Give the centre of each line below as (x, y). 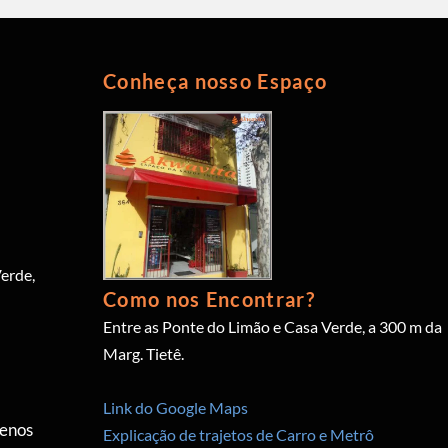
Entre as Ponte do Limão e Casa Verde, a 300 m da (273, 326)
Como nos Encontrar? (209, 298)
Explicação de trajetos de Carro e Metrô (239, 434)
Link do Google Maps (176, 407)
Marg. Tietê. (144, 353)
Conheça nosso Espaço (215, 80)
